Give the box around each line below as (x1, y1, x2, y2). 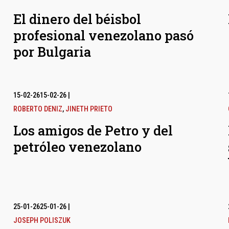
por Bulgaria (13, 43, 91, 61)
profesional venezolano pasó (13, 27, 194, 44)
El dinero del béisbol (13, 10, 142, 28)
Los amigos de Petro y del (13, 122, 173, 140)
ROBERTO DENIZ (13, 105, 63, 114)
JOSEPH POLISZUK (13, 216, 71, 225)
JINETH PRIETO (65, 105, 113, 114)
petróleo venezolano (13, 138, 142, 156)
